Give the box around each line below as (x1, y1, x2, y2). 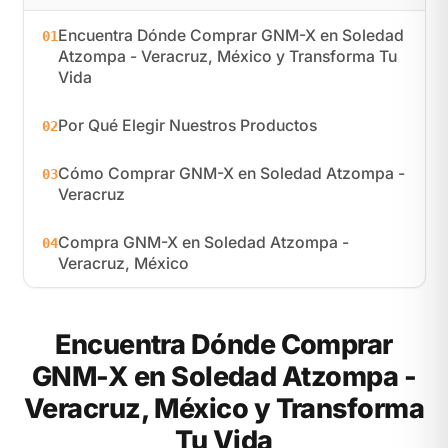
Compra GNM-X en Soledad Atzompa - (57, 232, 349, 252)
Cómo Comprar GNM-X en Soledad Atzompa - (57, 163, 405, 183)
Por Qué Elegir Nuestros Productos (57, 115, 317, 135)
